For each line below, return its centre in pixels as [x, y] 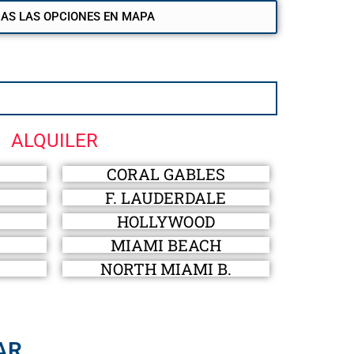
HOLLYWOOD [166, 221]
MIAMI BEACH [166, 245]
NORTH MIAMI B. [166, 268]
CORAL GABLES [166, 173]
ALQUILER [54, 140]
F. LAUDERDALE [166, 197]
